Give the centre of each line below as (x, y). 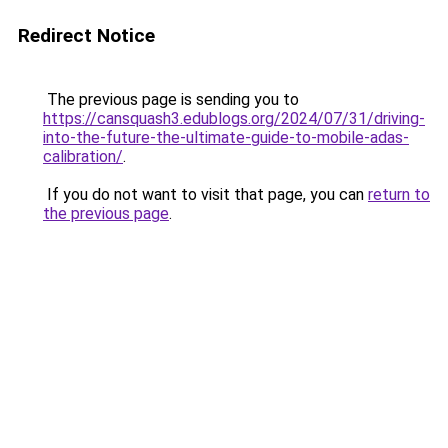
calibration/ (83, 156)
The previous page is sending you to (171, 99)
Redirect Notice (86, 35)
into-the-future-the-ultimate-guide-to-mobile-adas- (226, 137)
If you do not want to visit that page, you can (205, 194)
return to (399, 194)
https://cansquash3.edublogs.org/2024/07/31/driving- (234, 118)
